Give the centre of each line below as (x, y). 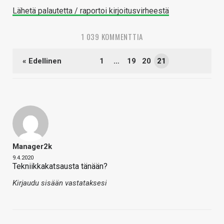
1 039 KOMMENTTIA (112, 37)
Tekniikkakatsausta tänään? (60, 166)
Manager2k (32, 147)
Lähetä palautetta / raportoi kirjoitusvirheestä (91, 11)
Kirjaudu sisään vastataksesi (60, 183)
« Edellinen (42, 61)
